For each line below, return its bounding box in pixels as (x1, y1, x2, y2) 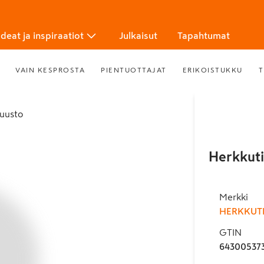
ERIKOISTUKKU (182, 66, 243, 74)
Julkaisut (119, 31, 157, 40)
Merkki (219, 192, 248, 202)
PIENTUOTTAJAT (101, 66, 167, 74)
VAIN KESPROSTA (15, 66, 85, 74)
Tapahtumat (177, 31, 230, 40)
